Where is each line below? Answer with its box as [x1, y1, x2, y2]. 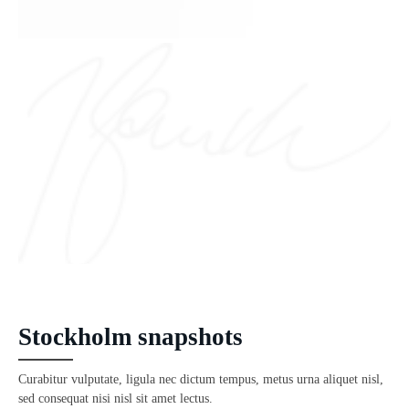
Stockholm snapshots [18, 322, 243, 351]
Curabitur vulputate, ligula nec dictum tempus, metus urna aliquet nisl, [18, 372, 383, 386]
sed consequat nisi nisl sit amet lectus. [18, 391, 213, 405]
